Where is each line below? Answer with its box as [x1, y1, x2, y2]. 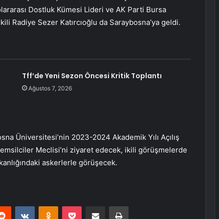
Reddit [11, 202, 30, 210]
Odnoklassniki [58, 202, 100, 210]
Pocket [81, 202, 102, 210]
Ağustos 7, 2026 [28, 85, 72, 92]
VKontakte [34, 202, 66, 210]
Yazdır [128, 202, 147, 210]
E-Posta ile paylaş [105, 202, 124, 210]
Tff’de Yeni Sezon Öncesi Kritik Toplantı [22, 71, 162, 81]
